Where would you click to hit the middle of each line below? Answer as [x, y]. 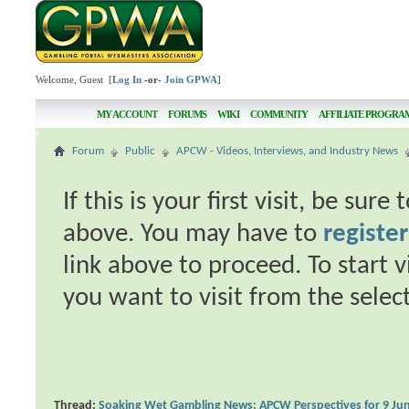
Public [141, 151]
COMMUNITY [278, 114]
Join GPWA [191, 79]
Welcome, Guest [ [74, 79]
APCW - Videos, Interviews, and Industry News [288, 151]
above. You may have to [194, 234]
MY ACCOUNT [126, 114]
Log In [127, 79]
